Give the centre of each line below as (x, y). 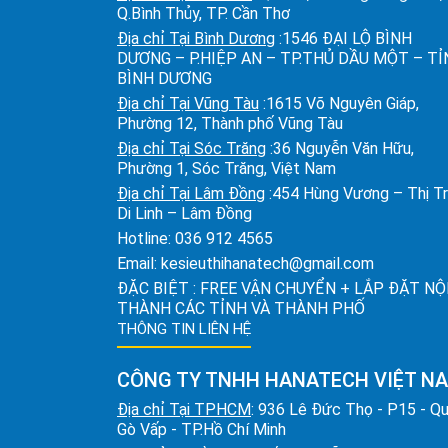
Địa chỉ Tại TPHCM (184, 409)
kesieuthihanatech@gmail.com (267, 263)
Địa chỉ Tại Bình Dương (196, 38)
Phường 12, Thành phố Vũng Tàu (230, 123)
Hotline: (146, 238)
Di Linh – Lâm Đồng (184, 213)
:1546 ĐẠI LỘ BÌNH (343, 38)
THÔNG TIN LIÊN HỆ (184, 329)
